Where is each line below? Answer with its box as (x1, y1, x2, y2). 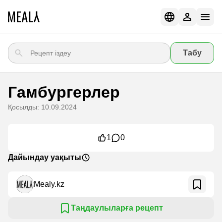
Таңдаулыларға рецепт (71, 204, 163, 212)
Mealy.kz (34, 180, 64, 188)
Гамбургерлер (8, 83, 120, 101)
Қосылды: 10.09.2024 (8, 103, 77, 111)
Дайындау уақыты (8, 153, 81, 162)
